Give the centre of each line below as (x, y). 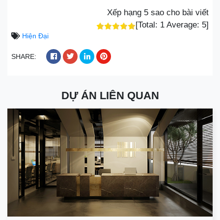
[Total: (148, 25)
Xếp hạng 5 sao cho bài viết (158, 13)
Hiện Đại (35, 36)
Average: (183, 25)
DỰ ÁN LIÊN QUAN (110, 96)
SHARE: (25, 57)
